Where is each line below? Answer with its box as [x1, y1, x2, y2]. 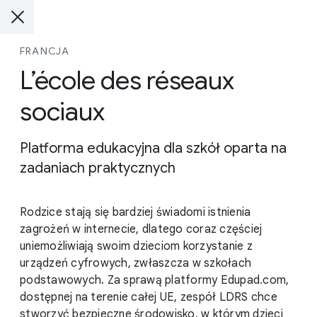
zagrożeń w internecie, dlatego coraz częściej [20, 222, 263, 236]
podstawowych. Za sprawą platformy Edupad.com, [20, 273, 289, 287]
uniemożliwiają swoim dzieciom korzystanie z [20, 239, 253, 253]
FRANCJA [20, 45, 70, 57]
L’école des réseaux [20, 64, 234, 96]
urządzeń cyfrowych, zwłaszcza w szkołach [20, 256, 251, 270]
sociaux [20, 96, 105, 127]
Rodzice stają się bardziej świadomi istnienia [20, 205, 251, 219]
